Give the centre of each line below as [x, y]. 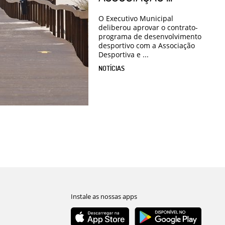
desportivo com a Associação [147, 45]
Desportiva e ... [124, 54]
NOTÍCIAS [111, 68]
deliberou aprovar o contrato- [148, 27]
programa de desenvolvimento [150, 36]
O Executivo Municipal [136, 18]
